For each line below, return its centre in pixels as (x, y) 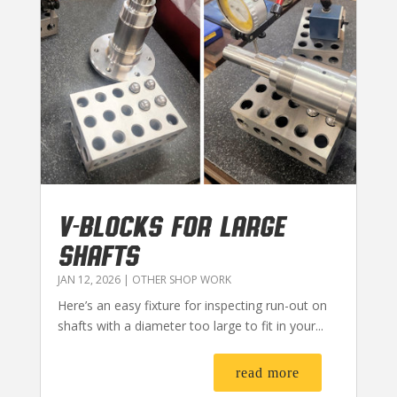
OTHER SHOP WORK (181, 280)
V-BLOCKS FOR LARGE (171, 226)
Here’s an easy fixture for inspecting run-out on (192, 306)
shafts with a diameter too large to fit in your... (190, 326)
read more (268, 373)
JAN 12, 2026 (89, 280)
